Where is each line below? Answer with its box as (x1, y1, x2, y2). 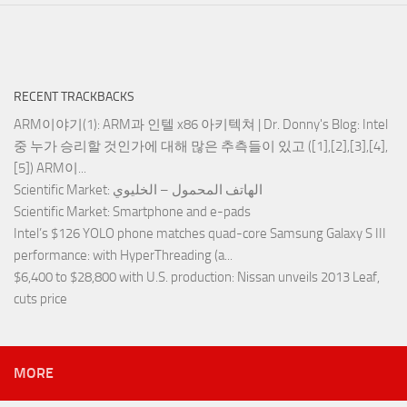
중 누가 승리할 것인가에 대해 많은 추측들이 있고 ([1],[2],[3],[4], (14, 138, 388, 155)
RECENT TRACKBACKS (14, 89, 134, 105)
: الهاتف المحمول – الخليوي (113, 182, 263, 199)
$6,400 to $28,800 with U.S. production (14, 269, 232, 286)
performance (14, 247, 87, 264)
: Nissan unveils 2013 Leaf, (232, 269, 380, 286)
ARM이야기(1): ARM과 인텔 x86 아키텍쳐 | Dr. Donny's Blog (14, 116, 357, 134)
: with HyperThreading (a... (87, 247, 233, 264)
